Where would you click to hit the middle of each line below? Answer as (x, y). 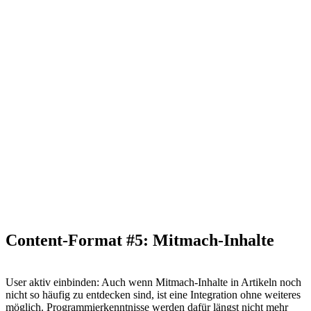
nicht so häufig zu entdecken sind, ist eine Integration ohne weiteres (153, 294)
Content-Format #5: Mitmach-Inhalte (140, 240)
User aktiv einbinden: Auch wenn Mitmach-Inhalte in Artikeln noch (153, 282)
